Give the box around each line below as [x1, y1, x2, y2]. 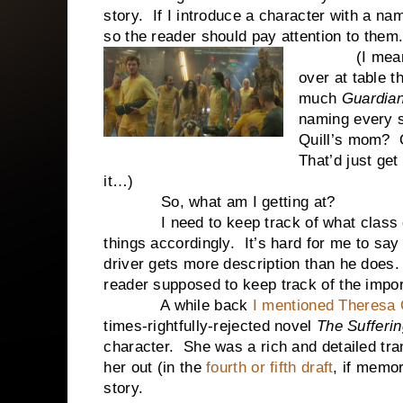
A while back [103, 297, 253, 314]
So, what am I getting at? [103, 193, 336, 210]
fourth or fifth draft [206, 359, 334, 376]
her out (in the [103, 359, 207, 376]
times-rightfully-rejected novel [103, 318, 317, 335]
